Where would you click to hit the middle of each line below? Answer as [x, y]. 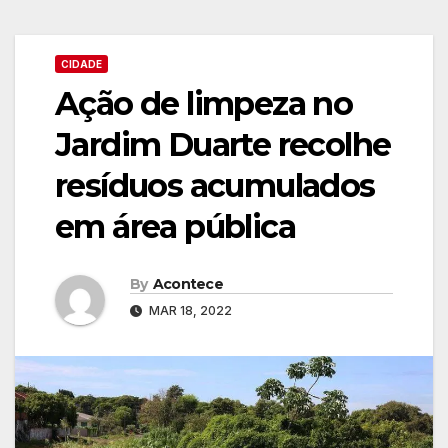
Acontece [188, 283]
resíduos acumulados [215, 185]
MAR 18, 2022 [189, 310]
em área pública [175, 226]
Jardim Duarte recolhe [223, 144]
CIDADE [81, 64]
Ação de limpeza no [204, 103]
